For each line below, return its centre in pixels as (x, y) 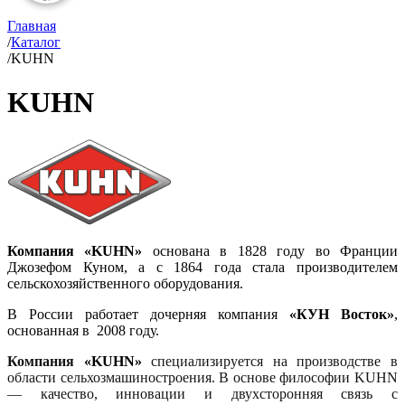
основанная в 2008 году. (83, 330)
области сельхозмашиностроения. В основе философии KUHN (202, 377)
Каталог (36, 42)
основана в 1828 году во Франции (270, 250)
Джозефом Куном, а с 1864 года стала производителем (202, 267)
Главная (32, 26)
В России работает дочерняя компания (148, 314)
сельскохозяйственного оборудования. (125, 283)
